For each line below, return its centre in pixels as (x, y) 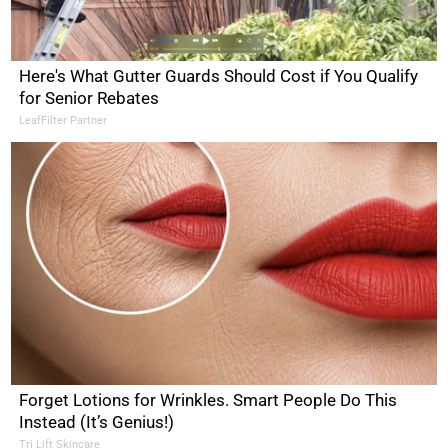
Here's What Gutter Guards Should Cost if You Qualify (219, 75)
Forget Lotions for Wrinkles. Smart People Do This (208, 399)
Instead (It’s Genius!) (97, 421)
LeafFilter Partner (63, 120)
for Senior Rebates (89, 97)
